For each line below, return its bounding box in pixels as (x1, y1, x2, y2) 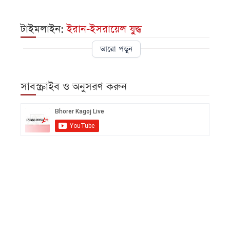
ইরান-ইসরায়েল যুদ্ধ (67, 22, 142, 37)
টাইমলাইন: (21, 22, 67, 37)
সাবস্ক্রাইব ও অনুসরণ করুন (21, 80, 127, 94)
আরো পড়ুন (100, 44, 132, 55)
